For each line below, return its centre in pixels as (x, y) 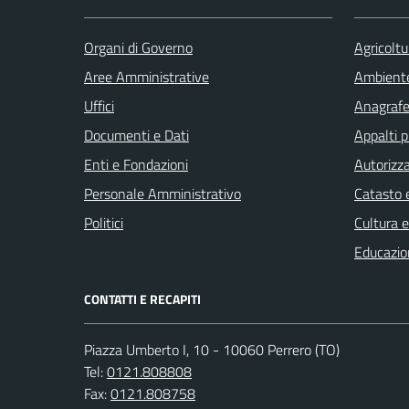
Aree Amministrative (147, 76)
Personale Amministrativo (163, 193)
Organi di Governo (138, 47)
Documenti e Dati (136, 135)
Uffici (99, 105)
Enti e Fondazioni (136, 164)
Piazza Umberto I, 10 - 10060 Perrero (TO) (212, 349)
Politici (104, 222)
